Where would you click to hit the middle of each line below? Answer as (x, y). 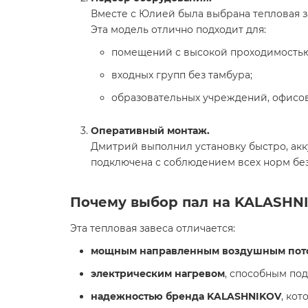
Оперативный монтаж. (150, 131)
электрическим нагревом (158, 274)
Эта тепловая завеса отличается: (153, 228)
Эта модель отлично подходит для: (178, 30)
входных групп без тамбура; (182, 75)
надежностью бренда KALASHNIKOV (186, 296)
